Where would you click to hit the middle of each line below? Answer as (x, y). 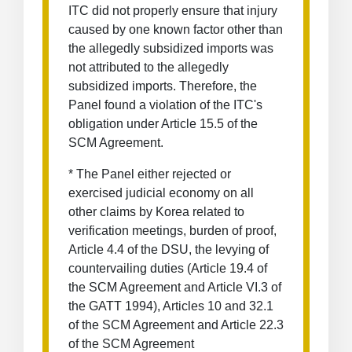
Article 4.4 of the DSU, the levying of (169, 249)
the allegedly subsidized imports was (171, 48)
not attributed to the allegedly (148, 67)
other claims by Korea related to (156, 212)
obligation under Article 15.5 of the (163, 124)
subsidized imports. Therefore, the (163, 86)
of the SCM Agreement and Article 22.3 (176, 325)
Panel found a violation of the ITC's (165, 105)
